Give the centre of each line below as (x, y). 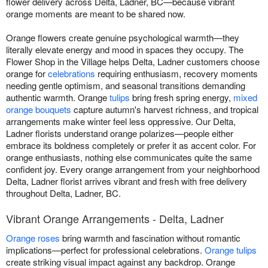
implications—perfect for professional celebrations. (105, 250)
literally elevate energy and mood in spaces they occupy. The (125, 49)
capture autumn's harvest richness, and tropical (165, 109)
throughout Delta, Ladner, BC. (63, 193)
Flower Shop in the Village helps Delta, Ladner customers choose (133, 61)
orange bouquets (39, 109)
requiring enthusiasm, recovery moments (176, 73)
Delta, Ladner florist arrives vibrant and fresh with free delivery (127, 181)
